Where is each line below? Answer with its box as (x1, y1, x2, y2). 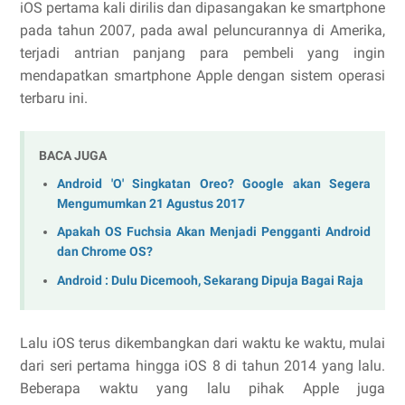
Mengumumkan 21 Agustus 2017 (57, 195, 245, 212)
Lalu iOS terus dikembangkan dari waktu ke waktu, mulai (20, 334, 385, 352)
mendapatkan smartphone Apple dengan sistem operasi (20, 67, 385, 84)
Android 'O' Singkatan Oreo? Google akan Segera (57, 175, 371, 192)
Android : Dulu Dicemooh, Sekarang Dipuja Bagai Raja (57, 272, 363, 288)
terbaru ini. (20, 89, 88, 107)
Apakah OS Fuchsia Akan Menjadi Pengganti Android (57, 224, 371, 240)
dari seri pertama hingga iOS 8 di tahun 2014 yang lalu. (20, 356, 385, 374)
